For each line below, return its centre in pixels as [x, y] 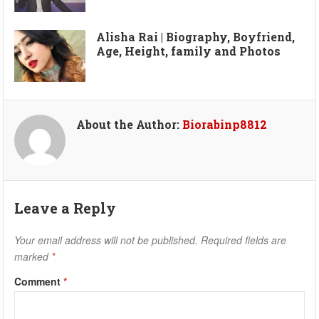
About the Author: [130, 125]
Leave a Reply [66, 208]
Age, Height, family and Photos [189, 51]
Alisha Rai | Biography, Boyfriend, [196, 37]
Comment [39, 282]
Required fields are [244, 240]
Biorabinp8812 [225, 125]
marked [33, 257]
